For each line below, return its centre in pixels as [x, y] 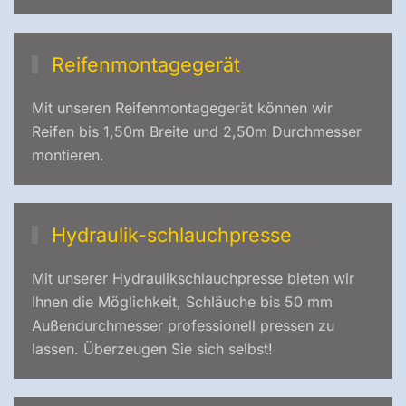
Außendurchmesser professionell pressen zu [183, 325]
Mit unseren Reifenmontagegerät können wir [182, 108]
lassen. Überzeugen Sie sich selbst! [152, 349]
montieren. [68, 155]
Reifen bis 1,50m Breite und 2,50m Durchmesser [197, 131]
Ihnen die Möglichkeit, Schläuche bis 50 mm [182, 302]
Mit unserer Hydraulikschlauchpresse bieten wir [193, 278]
